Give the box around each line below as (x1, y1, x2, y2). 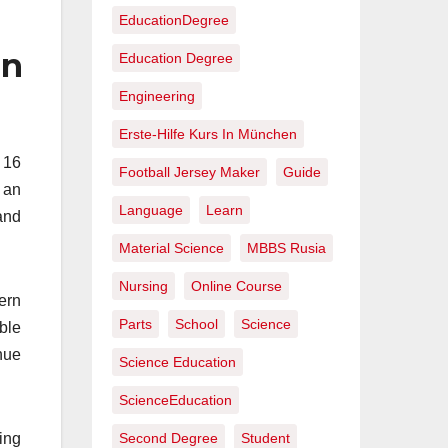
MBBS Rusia (247, 240, 326, 257)
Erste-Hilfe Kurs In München (119, 126, 297, 143)
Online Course (191, 278, 282, 295)
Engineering (119, 88, 195, 105)
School (175, 316, 218, 333)
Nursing (119, 278, 168, 295)
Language (119, 202, 183, 219)
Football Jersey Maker (119, 164, 260, 181)
